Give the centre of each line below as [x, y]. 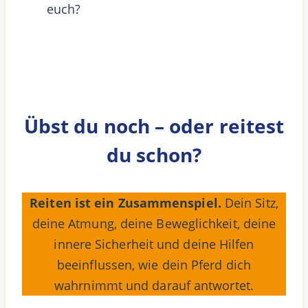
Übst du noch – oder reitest [154, 125]
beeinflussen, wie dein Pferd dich [154, 264]
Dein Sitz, [251, 202]
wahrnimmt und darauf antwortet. [154, 285]
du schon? [154, 154]
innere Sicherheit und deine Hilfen [154, 244]
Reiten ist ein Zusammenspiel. [127, 202]
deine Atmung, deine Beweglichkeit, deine [154, 223]
